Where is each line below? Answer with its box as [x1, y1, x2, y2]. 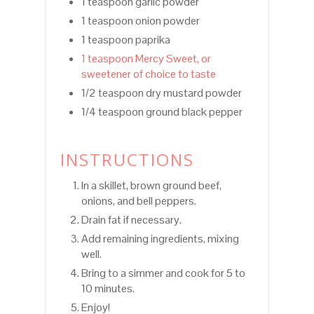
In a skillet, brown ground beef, [81, 177, 221, 193]
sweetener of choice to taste [81, 66, 216, 81]
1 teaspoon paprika [81, 32, 170, 47]
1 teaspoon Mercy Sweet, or [81, 50, 211, 66]
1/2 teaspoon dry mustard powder [81, 85, 242, 100]
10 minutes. [81, 280, 135, 296]
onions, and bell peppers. [81, 193, 196, 208]
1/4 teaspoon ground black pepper [81, 104, 243, 119]
